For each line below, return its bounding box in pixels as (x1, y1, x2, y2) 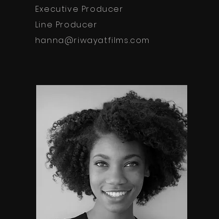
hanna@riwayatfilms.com (35, 34, 150, 46)
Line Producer (35, 19, 98, 30)
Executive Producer (35, 3, 124, 15)
